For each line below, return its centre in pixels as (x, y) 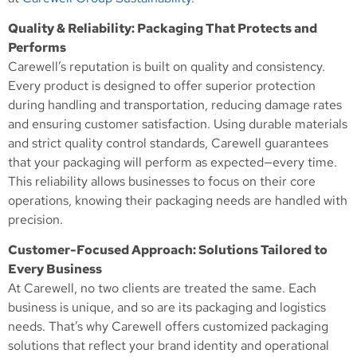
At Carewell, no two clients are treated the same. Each (162, 288)
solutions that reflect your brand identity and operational (169, 346)
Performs (37, 48)
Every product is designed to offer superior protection (162, 86)
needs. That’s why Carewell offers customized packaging (168, 327)
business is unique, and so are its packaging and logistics (167, 308)
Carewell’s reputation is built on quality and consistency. (167, 67)
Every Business (55, 269)
